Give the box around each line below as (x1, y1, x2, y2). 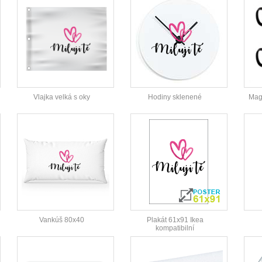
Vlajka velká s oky (33, 93, 90, 102)
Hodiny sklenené (148, 93, 202, 102)
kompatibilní (156, 224, 194, 233)
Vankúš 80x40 (39, 216, 84, 225)
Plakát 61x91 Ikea (146, 216, 204, 225)
